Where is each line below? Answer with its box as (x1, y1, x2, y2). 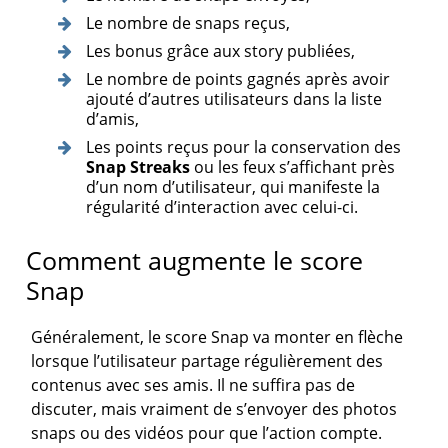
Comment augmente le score (26, 243, 364, 278)
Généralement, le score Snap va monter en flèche (31, 326, 404, 349)
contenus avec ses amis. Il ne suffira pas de (31, 374, 356, 397)
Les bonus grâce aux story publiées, (85, 40, 355, 63)
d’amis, (85, 108, 139, 131)
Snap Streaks (85, 156, 190, 179)
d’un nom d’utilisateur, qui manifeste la (85, 176, 380, 199)
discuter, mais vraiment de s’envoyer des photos (31, 398, 398, 421)
